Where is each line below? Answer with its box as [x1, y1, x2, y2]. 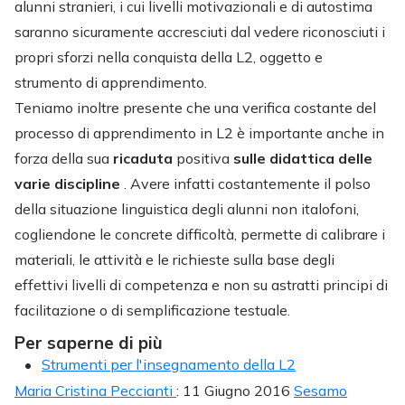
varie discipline [14, 174, 124, 193]
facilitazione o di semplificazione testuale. [14, 300, 290, 319]
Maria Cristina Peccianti [14, 381, 176, 400]
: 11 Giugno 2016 [176, 381, 294, 400]
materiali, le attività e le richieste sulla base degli [14, 250, 334, 268]
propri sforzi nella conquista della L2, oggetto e [14, 47, 323, 66]
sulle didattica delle [233, 148, 372, 167]
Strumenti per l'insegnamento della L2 [42, 354, 296, 373]
